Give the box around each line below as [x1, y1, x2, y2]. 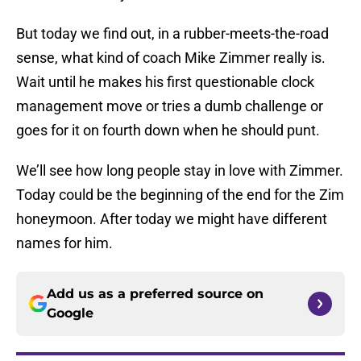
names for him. [16, 234, 113, 252]
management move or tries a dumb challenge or [16, 98, 323, 115]
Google [47, 305, 93, 322]
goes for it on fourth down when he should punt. [16, 122, 320, 139]
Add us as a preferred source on [47, 286, 263, 302]
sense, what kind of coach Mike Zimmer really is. [16, 49, 326, 67]
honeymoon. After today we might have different [16, 210, 327, 228]
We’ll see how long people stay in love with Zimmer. [16, 162, 343, 180]
